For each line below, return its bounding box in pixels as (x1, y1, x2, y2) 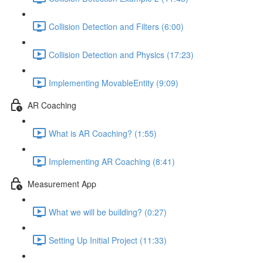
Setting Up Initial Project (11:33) (49, 234, 167, 246)
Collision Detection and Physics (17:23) (49, 48, 194, 60)
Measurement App (28, 177, 96, 190)
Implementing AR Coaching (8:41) (49, 155, 175, 167)
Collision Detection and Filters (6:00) (49, 20, 184, 32)
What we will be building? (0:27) (49, 205, 167, 218)
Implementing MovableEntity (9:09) (49, 76, 178, 89)
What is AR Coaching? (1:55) (49, 127, 157, 139)
